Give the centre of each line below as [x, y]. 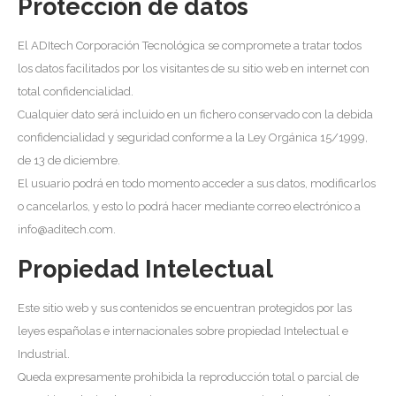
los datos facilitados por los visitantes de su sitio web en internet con [194, 69]
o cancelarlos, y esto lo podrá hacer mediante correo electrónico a [189, 207]
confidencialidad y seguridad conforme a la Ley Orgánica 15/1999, [193, 138]
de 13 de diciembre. [69, 161]
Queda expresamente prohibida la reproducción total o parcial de [188, 377]
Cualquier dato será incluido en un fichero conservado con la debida [195, 115]
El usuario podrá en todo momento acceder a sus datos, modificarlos [197, 184]
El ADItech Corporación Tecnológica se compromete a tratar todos [190, 46]
